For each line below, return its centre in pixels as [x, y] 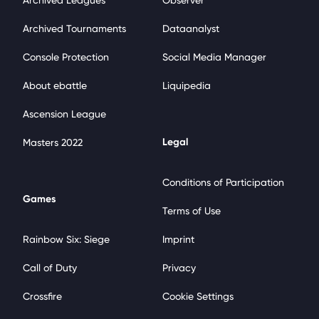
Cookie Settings [198, 296]
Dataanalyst [191, 28]
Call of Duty [50, 268]
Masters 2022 [53, 142]
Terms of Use [192, 211]
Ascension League [64, 114]
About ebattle [55, 85]
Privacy [179, 268]
